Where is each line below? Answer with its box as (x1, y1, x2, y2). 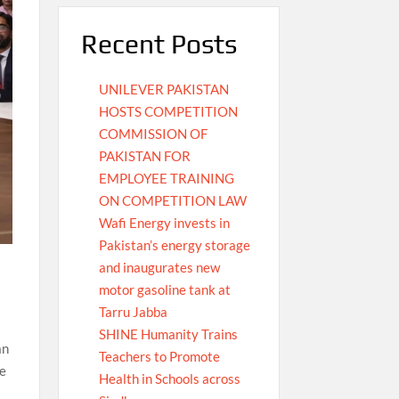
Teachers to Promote (98, 348, 220, 365)
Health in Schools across (98, 370, 240, 387)
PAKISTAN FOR (98, 148, 191, 165)
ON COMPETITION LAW (98, 192, 247, 209)
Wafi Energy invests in (98, 215, 230, 232)
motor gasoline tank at (98, 281, 231, 298)
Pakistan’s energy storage (98, 237, 250, 254)
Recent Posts (80, 28, 237, 60)
